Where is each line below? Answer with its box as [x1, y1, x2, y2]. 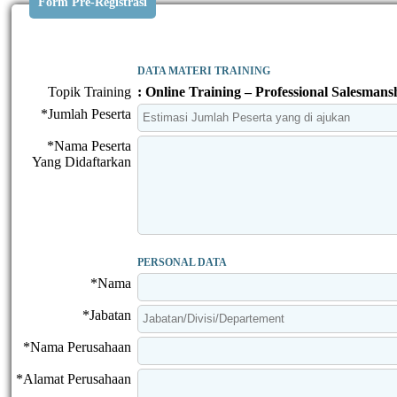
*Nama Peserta [47, 137, 131, 153]
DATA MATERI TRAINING [137, 64, 270, 77]
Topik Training [48, 83, 131, 99]
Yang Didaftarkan [32, 153, 131, 169]
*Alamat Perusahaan [16, 370, 131, 386]
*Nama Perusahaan [23, 339, 131, 354]
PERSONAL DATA [137, 255, 227, 269]
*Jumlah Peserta [41, 105, 131, 121]
